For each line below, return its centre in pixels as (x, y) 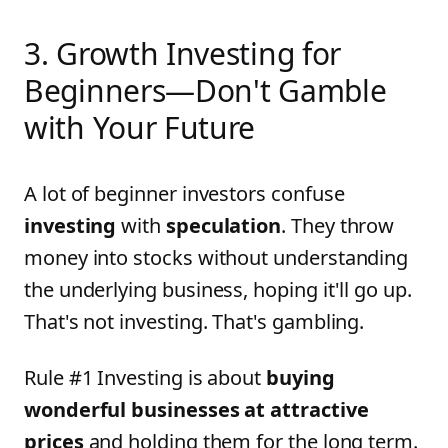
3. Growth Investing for (183, 53)
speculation (223, 225)
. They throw (338, 225)
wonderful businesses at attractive (196, 409)
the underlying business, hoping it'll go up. (218, 289)
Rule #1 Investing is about (145, 377)
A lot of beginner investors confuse (184, 193)
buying (300, 377)
